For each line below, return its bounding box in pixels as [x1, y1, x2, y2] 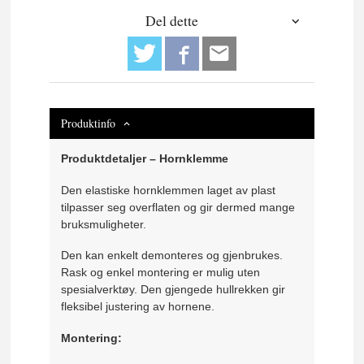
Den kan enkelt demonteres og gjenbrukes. [61, 249, 284, 262]
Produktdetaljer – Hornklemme [61, 152, 229, 166]
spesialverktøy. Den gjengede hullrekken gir [61, 283, 286, 297]
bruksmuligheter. [61, 217, 147, 231]
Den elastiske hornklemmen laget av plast [61, 183, 276, 197]
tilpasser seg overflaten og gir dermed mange [61, 200, 296, 214]
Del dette [145, 11, 198, 31]
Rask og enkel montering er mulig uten [61, 266, 261, 279]
